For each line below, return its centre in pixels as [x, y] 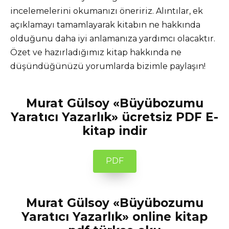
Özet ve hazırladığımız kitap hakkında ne [96, 52]
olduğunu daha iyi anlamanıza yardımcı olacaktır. [113, 38]
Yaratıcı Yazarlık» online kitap [114, 216]
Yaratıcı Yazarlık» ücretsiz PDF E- [114, 117]
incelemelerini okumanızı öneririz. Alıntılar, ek [107, 11]
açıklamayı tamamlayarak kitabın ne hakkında [105, 25]
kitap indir [114, 131]
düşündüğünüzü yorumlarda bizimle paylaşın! [108, 66]
